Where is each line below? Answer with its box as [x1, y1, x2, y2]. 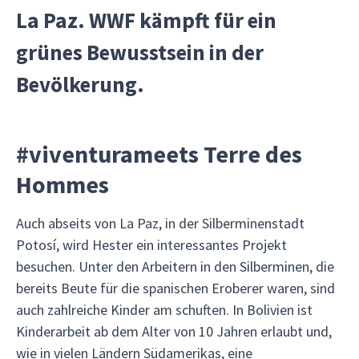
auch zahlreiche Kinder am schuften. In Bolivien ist [16, 301, 313, 319]
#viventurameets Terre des [16, 139, 302, 169]
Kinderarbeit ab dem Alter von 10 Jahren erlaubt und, [16, 322, 332, 341]
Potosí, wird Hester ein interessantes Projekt [16, 236, 287, 254]
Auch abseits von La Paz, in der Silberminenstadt [16, 214, 305, 232]
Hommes [16, 169, 109, 200]
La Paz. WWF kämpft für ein [16, 6, 276, 34]
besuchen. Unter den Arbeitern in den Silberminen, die [16, 257, 334, 276]
